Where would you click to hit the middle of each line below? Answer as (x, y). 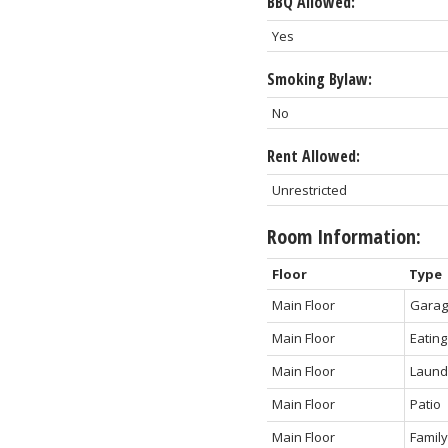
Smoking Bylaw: (319, 78)
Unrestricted (309, 189)
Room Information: (343, 236)
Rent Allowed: (313, 155)
